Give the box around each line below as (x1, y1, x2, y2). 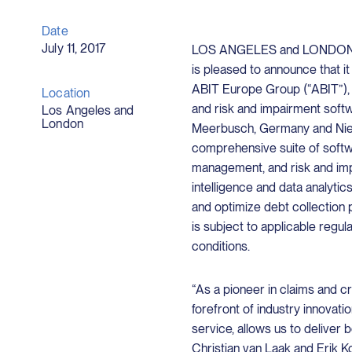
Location (42, 86, 90, 101)
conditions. (192, 239, 250, 254)
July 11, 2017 (42, 41, 107, 56)
